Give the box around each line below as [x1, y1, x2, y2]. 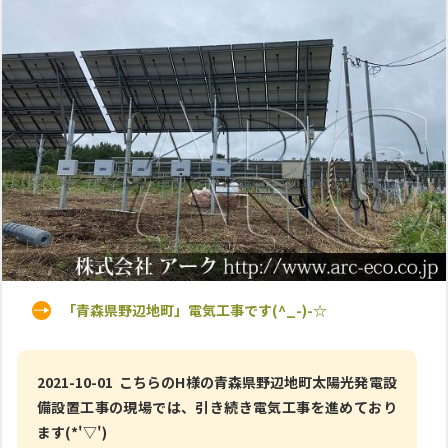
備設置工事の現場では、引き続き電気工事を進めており [37, 396, 397, 417]
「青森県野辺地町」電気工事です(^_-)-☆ [62, 299, 327, 320]
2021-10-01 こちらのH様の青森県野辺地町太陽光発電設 [37, 371, 397, 392]
